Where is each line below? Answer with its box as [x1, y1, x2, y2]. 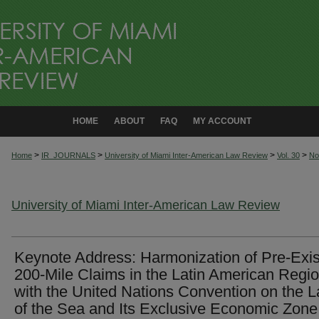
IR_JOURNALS [41, 151, 95, 159]
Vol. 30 [277, 151, 300, 159]
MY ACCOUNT [193, 116, 251, 126]
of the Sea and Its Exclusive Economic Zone [14, 299, 318, 318]
